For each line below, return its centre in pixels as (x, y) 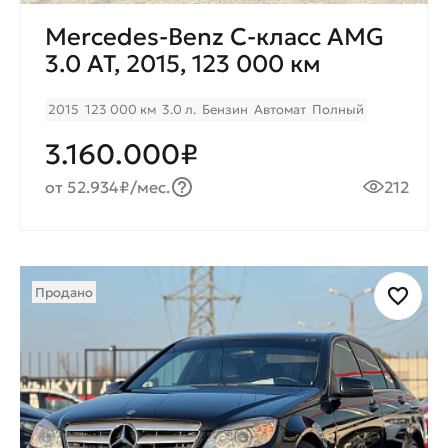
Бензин (225, 110)
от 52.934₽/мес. (108, 187)
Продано (64, 293)
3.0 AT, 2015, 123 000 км (183, 64)
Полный (338, 110)
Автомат (280, 110)
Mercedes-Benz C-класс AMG (214, 37)
